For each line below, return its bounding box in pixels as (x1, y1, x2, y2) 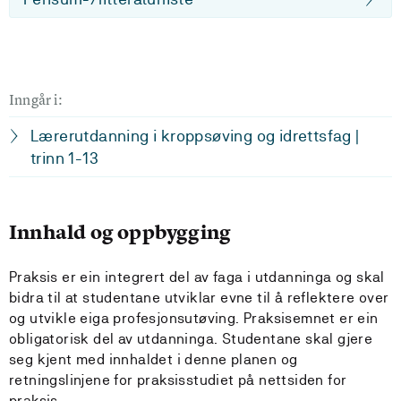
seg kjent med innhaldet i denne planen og (9, 351, 298, 368)
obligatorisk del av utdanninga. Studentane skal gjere (9, 330, 373, 347)
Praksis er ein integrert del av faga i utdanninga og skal (9, 269, 385, 286)
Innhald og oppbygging (9, 219, 232, 245)
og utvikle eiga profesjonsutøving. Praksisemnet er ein (9, 310, 379, 327)
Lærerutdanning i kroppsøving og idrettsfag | (30, 126, 360, 145)
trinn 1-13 (30, 149, 99, 167)
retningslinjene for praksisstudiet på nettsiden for (9, 371, 347, 388)
